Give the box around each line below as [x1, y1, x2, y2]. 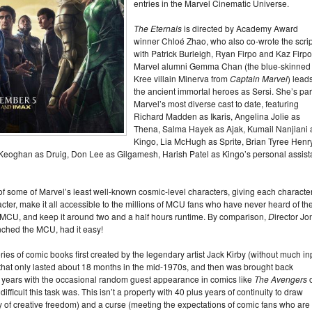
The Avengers [254, 273, 309, 285]
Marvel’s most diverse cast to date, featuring [134, 97, 299, 109]
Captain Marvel [230, 72, 288, 84]
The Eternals [134, 22, 182, 34]
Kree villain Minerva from [134, 72, 230, 84]
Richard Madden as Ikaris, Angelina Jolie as [134, 110, 300, 122]
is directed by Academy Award [182, 22, 298, 34]
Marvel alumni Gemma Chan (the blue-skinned [134, 60, 311, 72]
